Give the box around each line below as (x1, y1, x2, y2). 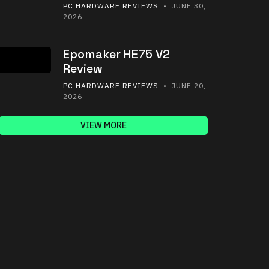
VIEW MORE (80, 120, 127, 131)
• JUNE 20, (159, 81, 206, 91)
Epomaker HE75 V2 (63, 46, 170, 62)
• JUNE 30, (159, 1, 206, 11)
